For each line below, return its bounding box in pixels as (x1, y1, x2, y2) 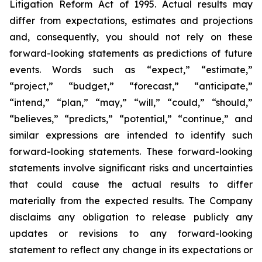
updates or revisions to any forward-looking (9, 227, 253, 239)
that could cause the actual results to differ (9, 178, 253, 190)
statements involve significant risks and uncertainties (9, 162, 253, 174)
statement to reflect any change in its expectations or (9, 244, 253, 256)
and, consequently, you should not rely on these (9, 31, 253, 43)
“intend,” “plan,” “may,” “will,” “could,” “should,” (9, 96, 253, 108)
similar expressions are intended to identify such (9, 129, 253, 141)
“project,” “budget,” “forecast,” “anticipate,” (9, 80, 253, 92)
